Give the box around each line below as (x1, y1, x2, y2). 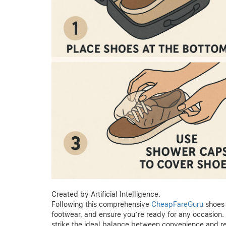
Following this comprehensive (51, 200, 151, 208)
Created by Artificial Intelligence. (51, 190, 160, 198)
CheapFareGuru (151, 200, 203, 208)
